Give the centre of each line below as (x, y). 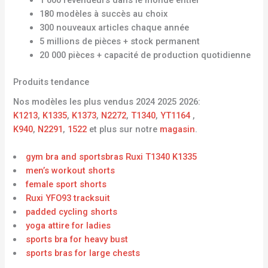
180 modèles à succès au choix (104, 13)
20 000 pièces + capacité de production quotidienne (145, 55)
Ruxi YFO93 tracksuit (68, 198)
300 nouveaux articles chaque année (115, 27)
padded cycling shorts (72, 212)
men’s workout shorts (71, 171)
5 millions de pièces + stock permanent (120, 41)
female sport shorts (66, 185)
